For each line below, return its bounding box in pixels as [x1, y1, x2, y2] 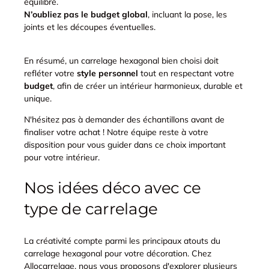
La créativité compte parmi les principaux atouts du [24, 235, 220, 247]
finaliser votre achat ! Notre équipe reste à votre [24, 127, 208, 138]
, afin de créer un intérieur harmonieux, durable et [53, 80, 243, 92]
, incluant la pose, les [148, 9, 227, 20]
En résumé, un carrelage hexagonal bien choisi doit [24, 55, 219, 67]
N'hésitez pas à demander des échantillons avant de [24, 114, 225, 125]
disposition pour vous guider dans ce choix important [24, 139, 226, 151]
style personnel [77, 68, 138, 79]
